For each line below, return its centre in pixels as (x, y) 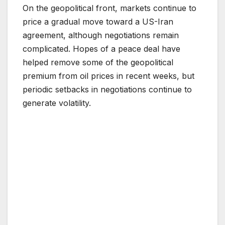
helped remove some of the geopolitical (98, 63)
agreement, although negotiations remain (101, 35)
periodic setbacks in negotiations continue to (107, 90)
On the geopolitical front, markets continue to (109, 8)
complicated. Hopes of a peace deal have (101, 49)
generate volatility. (57, 103)
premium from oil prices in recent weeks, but (108, 76)
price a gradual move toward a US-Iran (98, 22)
